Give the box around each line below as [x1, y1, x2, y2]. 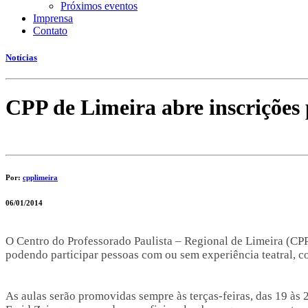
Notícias [5, 52, 37, 63]
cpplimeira [23, 173, 58, 181]
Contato [33, 25, 67, 36]
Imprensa [33, 12, 73, 24]
